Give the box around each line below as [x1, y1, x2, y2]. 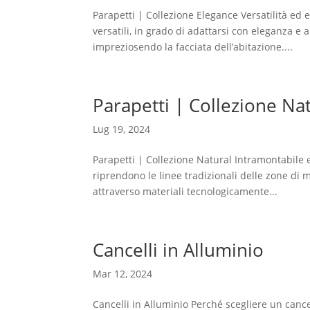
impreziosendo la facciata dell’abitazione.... [93, 40, 293, 53]
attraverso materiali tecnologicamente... [93, 185, 278, 198]
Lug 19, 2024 [93, 122, 151, 136]
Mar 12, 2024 [93, 267, 153, 280]
